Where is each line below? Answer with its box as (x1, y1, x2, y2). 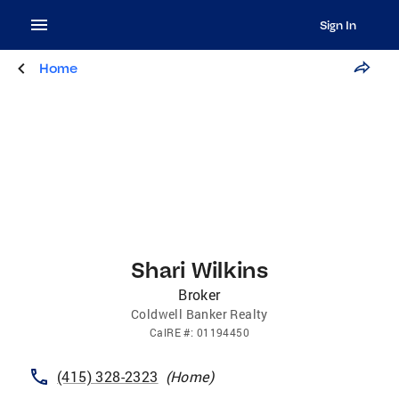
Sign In (319, 18, 356, 32)
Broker (178, 285, 221, 304)
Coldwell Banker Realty (131, 305, 268, 322)
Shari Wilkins (130, 256, 269, 283)
